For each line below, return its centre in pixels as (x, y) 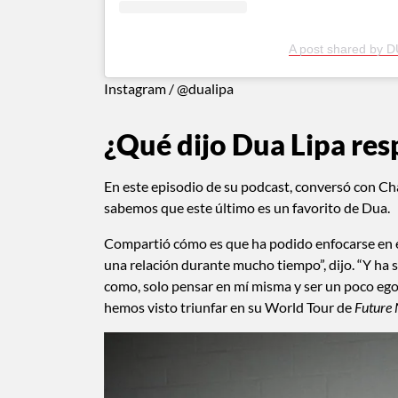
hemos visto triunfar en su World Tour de (229, 307)
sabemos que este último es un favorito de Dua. (247, 208)
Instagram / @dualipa (169, 89)
